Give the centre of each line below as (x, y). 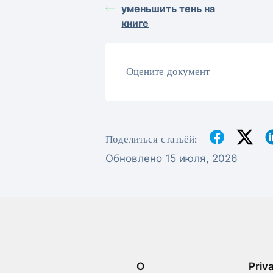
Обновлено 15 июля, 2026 (172, 159)
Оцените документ (168, 71)
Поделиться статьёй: (151, 139)
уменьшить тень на (168, 9)
